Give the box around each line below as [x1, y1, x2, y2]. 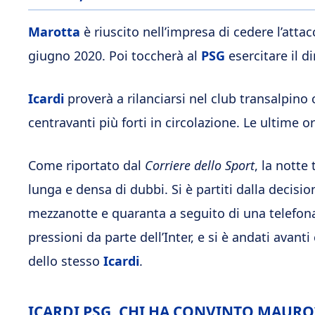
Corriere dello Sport [145, 156, 255, 174]
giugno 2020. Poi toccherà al [28, 46, 201, 64]
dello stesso [28, 252, 103, 269]
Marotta [28, 22, 80, 40]
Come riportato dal [28, 156, 145, 174]
